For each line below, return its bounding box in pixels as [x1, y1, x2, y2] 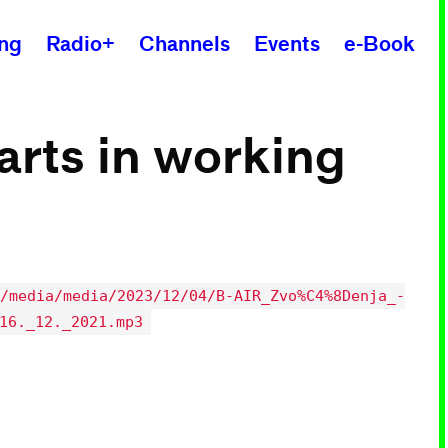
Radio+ [46, 31, 115, 56]
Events [254, 31, 320, 56]
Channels [139, 31, 230, 56]
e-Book [344, 31, 415, 56]
